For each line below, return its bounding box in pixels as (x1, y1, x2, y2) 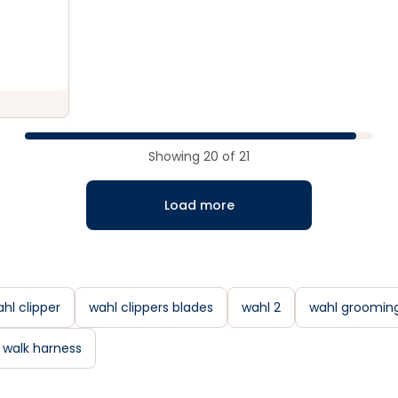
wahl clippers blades (89, 298, 213, 316)
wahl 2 (242, 298, 281, 316)
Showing (148, 147, 203, 165)
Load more (163, 196, 235, 214)
